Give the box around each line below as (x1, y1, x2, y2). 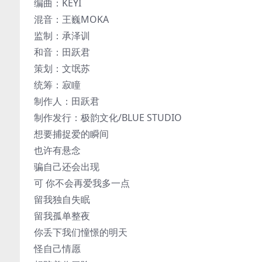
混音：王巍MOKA (34, 13, 109, 26)
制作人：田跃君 (34, 95, 99, 108)
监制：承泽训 (34, 29, 90, 42)
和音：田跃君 (34, 46, 90, 58)
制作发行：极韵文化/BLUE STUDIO (34, 111, 182, 124)
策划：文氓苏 (34, 62, 90, 75)
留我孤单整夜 (34, 209, 90, 222)
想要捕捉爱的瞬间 (34, 127, 109, 140)
